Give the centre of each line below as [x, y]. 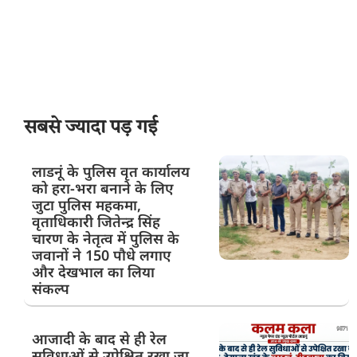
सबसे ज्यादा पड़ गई [91, 129]
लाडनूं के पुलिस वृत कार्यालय [111, 172]
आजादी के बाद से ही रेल [99, 339]
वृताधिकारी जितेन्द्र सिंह [96, 222]
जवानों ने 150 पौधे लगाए [102, 255]
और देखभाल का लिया [93, 272]
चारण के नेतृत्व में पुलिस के [106, 239]
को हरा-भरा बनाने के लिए [103, 188]
